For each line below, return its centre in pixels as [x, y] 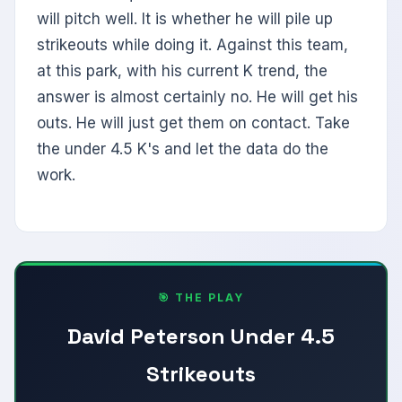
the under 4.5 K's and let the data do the [183, 149]
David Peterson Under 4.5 [201, 336]
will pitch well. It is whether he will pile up [185, 19]
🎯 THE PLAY [201, 298]
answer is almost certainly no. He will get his [197, 97]
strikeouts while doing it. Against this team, [192, 45]
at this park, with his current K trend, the [182, 71]
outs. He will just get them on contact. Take [193, 123]
